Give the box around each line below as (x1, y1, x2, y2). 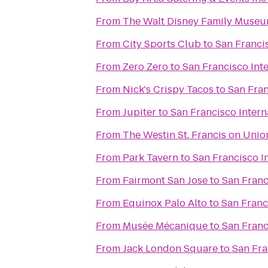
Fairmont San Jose (123, 173, 208, 187)
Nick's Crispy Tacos (123, 83, 214, 96)
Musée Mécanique (123, 219, 208, 233)
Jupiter (123, 105, 156, 119)
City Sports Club (123, 37, 201, 51)
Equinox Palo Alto (123, 196, 207, 210)
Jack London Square (123, 242, 218, 255)
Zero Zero (123, 60, 168, 74)
